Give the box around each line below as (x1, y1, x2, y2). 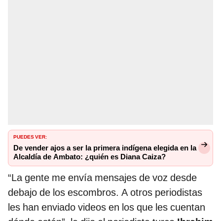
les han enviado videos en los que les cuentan (8, 201, 205, 214)
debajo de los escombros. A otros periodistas (8, 186, 202, 199)
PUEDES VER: (13, 132, 47, 141)
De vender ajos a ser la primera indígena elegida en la (13, 144, 196, 153)
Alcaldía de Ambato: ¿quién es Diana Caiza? (13, 152, 166, 162)
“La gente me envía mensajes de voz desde (8, 172, 197, 184)
